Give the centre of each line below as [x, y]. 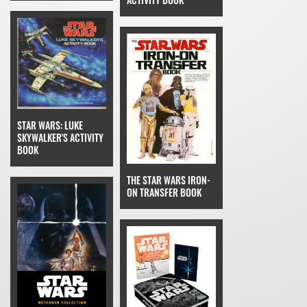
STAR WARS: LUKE [50, 125]
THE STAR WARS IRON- [169, 180]
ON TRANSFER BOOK [164, 192]
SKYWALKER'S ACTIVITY [60, 137]
